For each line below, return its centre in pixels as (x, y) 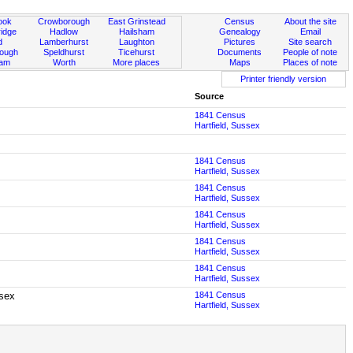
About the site (310, 21)
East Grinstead (136, 21)
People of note (310, 52)
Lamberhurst (64, 42)
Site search (310, 42)
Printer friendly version (284, 79)
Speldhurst (64, 52)
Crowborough (64, 21)
